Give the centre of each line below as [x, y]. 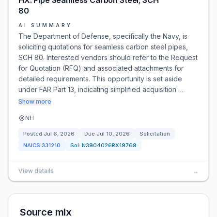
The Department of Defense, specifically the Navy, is [103, 36]
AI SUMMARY [45, 25]
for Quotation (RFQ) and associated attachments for [101, 68]
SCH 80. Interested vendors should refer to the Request [108, 57]
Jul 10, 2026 [113, 134]
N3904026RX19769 [109, 145]
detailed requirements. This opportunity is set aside [100, 79]
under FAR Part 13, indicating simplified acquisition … [101, 89]
